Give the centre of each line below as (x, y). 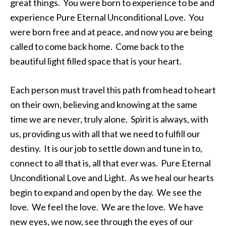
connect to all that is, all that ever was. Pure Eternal (110, 163)
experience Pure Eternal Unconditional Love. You (107, 17)
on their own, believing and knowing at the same (104, 104)
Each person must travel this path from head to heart (113, 90)
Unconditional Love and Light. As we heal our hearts (112, 178)
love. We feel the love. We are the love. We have (107, 207)
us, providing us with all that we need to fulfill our (105, 134)
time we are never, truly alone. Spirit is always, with (109, 119)
